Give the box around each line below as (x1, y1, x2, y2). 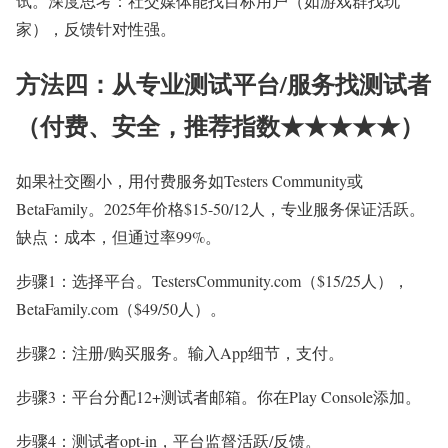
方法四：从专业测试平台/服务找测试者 (16, 66, 431, 102)
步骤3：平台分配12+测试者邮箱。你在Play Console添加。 (16, 386, 421, 408)
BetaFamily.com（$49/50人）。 (16, 298, 226, 320)
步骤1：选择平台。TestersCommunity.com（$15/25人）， (16, 270, 409, 292)
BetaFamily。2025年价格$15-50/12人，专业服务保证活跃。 (16, 198, 425, 220)
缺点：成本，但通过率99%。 (16, 226, 221, 248)
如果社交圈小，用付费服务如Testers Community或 (16, 170, 363, 192)
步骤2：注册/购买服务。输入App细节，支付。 (16, 342, 344, 364)
